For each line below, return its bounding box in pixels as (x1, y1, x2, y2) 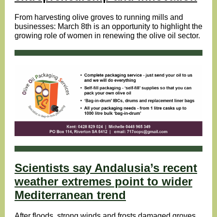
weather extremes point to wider (15, 175, 192, 188)
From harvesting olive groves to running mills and (15, 13, 183, 21)
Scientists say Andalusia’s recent (15, 161, 197, 174)
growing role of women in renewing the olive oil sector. (15, 31, 202, 40)
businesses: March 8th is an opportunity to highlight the (15, 22, 202, 31)
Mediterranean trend (15, 188, 126, 201)
